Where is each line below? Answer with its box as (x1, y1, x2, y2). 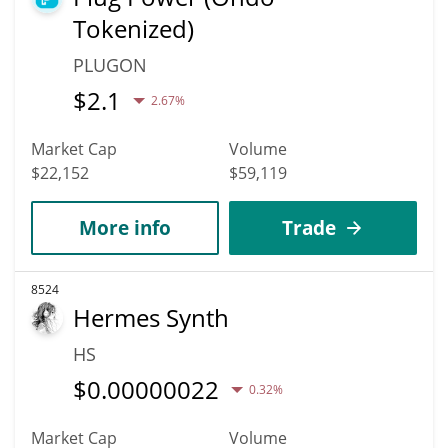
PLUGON (73, 52, 147, 77)
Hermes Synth (73, 300, 229, 334)
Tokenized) (73, 11, 194, 45)
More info (79, 214, 171, 240)
